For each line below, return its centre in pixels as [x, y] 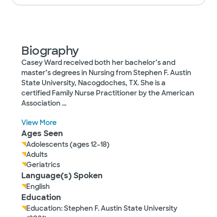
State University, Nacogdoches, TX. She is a [93, 83]
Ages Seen [42, 133]
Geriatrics [43, 165]
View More [39, 123]
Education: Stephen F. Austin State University [102, 208]
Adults [37, 155]
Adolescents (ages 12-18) [68, 144]
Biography [50, 51]
